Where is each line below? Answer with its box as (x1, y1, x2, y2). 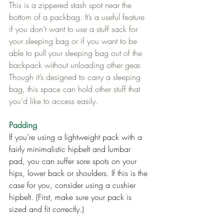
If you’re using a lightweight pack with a (9, 131, 144, 142)
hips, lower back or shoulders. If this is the (9, 167, 150, 178)
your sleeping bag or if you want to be (9, 35, 139, 46)
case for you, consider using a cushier (9, 179, 138, 190)
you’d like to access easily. (9, 95, 98, 106)
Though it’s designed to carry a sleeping (9, 71, 143, 82)
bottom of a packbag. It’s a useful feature (9, 11, 147, 22)
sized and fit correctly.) (9, 203, 84, 214)
